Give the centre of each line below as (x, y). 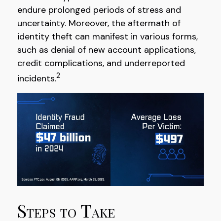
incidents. (37, 78)
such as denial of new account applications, (107, 50)
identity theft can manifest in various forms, (108, 37)
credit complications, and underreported (101, 63)
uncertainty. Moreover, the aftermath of (99, 23)
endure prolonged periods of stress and (99, 10)
